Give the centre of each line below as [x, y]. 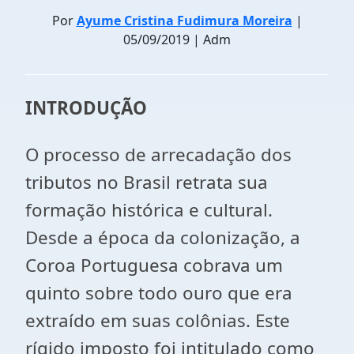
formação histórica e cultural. [149, 210]
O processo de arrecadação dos [158, 154]
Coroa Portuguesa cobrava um [154, 265]
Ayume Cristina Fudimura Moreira [184, 21]
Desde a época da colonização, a [163, 237]
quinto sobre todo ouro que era [159, 293]
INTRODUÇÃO [86, 108]
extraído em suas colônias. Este [158, 320]
